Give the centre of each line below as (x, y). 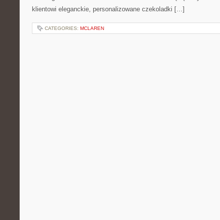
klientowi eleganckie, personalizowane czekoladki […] (108, 9)
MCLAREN (92, 28)
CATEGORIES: (62, 28)
